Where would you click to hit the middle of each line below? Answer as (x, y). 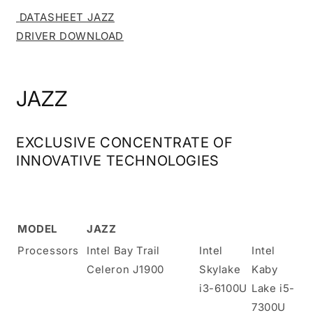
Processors (48, 250)
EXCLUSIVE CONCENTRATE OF (125, 143)
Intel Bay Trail (123, 250)
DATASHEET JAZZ (67, 17)
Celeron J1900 (125, 269)
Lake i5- (273, 288)
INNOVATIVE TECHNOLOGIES (118, 161)
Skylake (220, 269)
